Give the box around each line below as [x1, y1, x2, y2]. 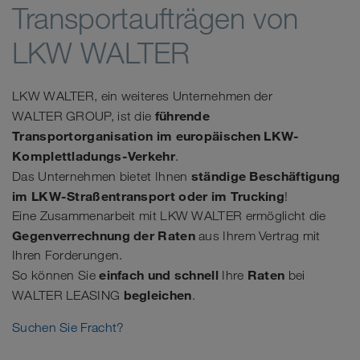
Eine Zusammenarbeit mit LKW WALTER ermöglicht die [12, 208, 326, 224]
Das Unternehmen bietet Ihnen [12, 169, 191, 185]
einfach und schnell [99, 267, 219, 284]
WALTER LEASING [12, 288, 124, 304]
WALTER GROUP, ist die [12, 108, 155, 125]
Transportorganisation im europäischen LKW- [12, 128, 300, 145]
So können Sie [12, 268, 100, 284]
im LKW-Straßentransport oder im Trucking [12, 188, 284, 205]
